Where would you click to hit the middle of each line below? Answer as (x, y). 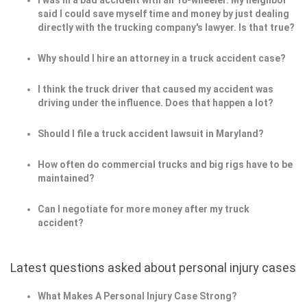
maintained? (66, 179)
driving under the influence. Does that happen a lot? (156, 103)
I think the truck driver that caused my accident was (156, 89)
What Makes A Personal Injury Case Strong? (137, 296)
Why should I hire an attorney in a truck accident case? (162, 59)
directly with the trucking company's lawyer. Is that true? (166, 28)
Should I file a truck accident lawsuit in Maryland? (151, 134)
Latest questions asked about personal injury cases (153, 268)
